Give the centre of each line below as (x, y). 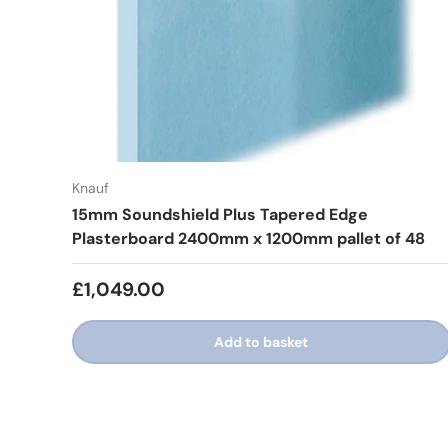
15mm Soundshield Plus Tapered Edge (220, 214)
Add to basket (261, 341)
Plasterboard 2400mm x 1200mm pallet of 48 (248, 238)
